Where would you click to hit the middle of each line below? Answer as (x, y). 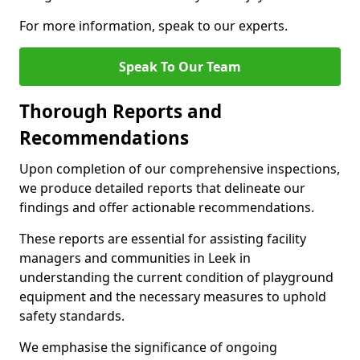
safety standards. (72, 316)
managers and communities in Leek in (135, 258)
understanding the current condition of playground (176, 277)
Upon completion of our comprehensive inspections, (180, 169)
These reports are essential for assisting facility (163, 239)
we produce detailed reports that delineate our (162, 188)
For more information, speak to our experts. (153, 26)
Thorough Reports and (121, 111)
